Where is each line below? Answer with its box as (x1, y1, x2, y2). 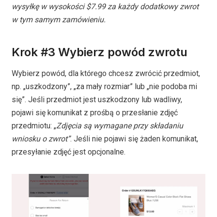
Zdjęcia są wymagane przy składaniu (56, 121, 183, 130)
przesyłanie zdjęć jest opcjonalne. (12, 147, 125, 156)
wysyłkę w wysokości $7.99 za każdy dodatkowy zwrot (12, 1, 199, 11)
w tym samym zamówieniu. (12, 15, 106, 24)
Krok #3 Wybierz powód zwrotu (12, 45, 190, 59)
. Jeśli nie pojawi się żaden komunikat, (70, 134, 198, 143)
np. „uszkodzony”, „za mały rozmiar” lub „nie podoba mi (12, 81, 197, 91)
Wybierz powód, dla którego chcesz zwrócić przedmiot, (12, 68, 200, 78)
